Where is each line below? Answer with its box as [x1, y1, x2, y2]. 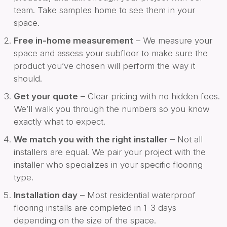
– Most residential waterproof [78, 190, 196, 200]
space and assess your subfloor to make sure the [14, 48, 208, 58]
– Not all [168, 134, 203, 144]
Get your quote [14, 91, 78, 101]
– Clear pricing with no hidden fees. [78, 91, 220, 101]
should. [14, 73, 42, 84]
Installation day [14, 190, 78, 200]
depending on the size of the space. [14, 215, 156, 225]
